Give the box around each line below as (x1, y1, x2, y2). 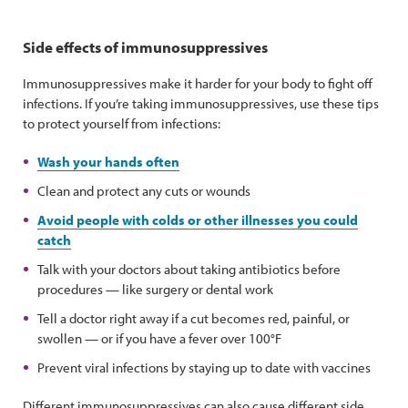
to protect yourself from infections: (23, 115, 220, 132)
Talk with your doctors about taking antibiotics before (37, 260, 341, 278)
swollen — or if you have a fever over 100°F (37, 330, 281, 347)
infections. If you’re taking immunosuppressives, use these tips (23, 95, 379, 112)
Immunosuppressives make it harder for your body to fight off (23, 75, 372, 92)
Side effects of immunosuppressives (23, 37, 268, 56)
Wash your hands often (37, 153, 179, 170)
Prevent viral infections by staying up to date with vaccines (37, 359, 371, 376)
